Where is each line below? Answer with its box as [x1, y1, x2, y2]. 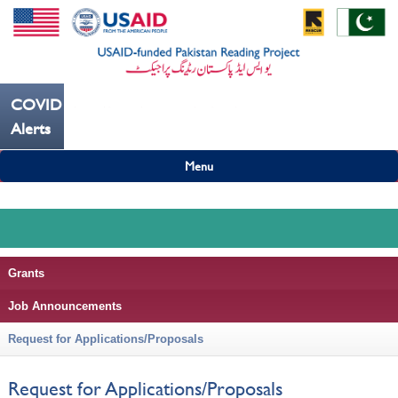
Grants [7, 266, 44, 280]
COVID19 [11, 92, 78, 116]
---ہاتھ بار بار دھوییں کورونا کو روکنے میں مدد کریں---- [249, 106, 267, 121]
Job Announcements [7, 298, 122, 313]
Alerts [11, 115, 51, 140]
